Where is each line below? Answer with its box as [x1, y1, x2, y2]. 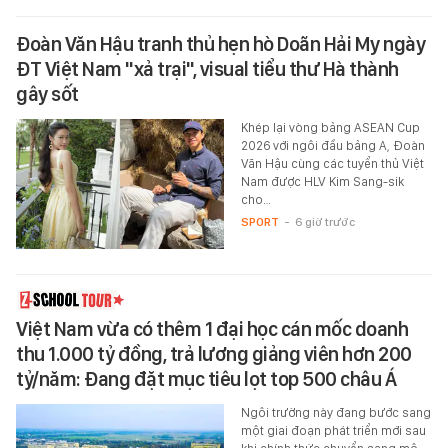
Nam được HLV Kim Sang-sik [240, 174, 404, 190]
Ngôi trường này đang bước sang [240, 405, 431, 421]
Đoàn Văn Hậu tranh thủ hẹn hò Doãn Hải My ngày [16, 32, 425, 57]
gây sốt [16, 82, 79, 107]
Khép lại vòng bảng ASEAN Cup [240, 120, 420, 136]
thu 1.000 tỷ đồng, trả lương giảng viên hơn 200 [16, 342, 412, 367]
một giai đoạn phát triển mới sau [240, 423, 426, 439]
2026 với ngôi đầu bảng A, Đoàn [240, 138, 425, 154]
